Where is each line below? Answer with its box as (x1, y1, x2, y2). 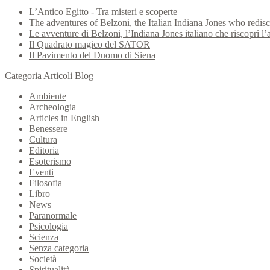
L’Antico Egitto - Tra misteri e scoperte (29, 6, 177, 17)
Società (29, 253, 57, 264)
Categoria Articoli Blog (5, 70, 93, 81)
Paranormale (29, 210, 77, 221)
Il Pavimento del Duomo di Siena (29, 49, 155, 60)
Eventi (29, 166, 54, 177)
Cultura (29, 134, 57, 145)
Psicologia (29, 221, 68, 231)
